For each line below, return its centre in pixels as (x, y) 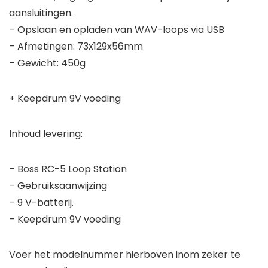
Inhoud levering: (46, 134)
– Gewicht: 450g (47, 63)
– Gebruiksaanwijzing (58, 186)
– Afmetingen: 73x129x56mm (76, 47)
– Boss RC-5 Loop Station (68, 169)
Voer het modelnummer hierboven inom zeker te (125, 255)
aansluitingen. (41, 13)
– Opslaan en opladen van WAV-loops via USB (117, 30)
